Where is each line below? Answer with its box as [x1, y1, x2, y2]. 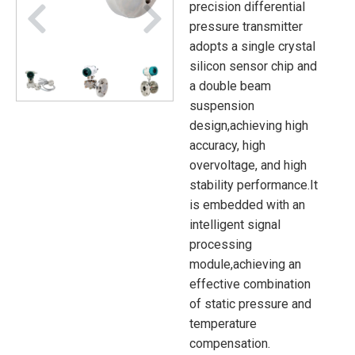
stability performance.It [189, 177, 318, 193]
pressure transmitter [189, 18, 303, 34]
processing [189, 236, 252, 252]
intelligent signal [189, 216, 281, 232]
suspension [189, 97, 254, 113]
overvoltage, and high [189, 157, 307, 173]
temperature [189, 315, 257, 331]
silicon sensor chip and [189, 58, 317, 74]
